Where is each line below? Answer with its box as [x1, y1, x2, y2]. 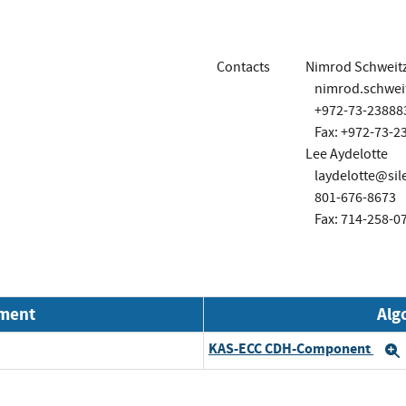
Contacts [217, 57, 270, 76]
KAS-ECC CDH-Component [208, 339, 373, 359]
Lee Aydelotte [304, 144, 388, 163]
